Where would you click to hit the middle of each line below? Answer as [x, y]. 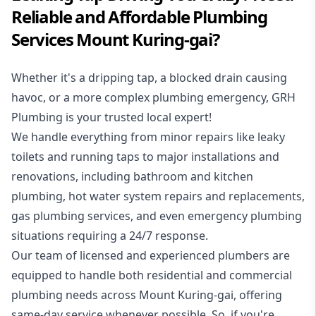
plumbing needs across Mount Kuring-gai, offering [147, 295]
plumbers [244, 256]
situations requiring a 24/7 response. [111, 236]
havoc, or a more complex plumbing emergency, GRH [153, 98]
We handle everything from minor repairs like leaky [148, 137]
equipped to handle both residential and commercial [152, 275]
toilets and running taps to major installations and [145, 157]
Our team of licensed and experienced [115, 256]
